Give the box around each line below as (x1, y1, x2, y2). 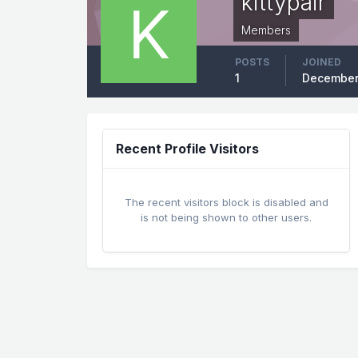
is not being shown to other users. (141, 210, 312, 224)
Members (241, 22, 292, 37)
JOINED (302, 55, 342, 68)
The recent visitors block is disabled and (124, 195, 328, 209)
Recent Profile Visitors (116, 140, 260, 157)
